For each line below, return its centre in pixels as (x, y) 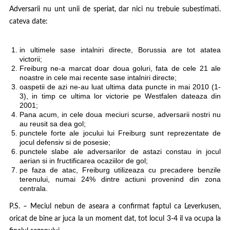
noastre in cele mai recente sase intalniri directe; (98, 78)
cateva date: (28, 22)
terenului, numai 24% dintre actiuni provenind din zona (120, 179)
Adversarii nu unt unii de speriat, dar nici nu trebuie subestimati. (115, 9)
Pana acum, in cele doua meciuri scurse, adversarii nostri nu (120, 115)
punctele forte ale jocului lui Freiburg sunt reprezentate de (120, 133)
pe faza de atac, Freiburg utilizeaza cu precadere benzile (120, 170)
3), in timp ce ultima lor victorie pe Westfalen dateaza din (120, 96)
